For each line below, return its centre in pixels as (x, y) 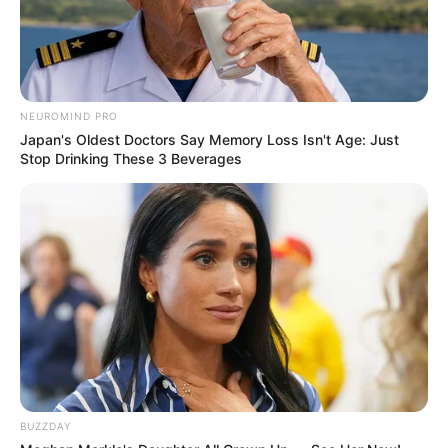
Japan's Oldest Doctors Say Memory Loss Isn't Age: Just (209, 139)
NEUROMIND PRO (69, 115)
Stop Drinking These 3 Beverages (131, 158)
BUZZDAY (45, 426)
